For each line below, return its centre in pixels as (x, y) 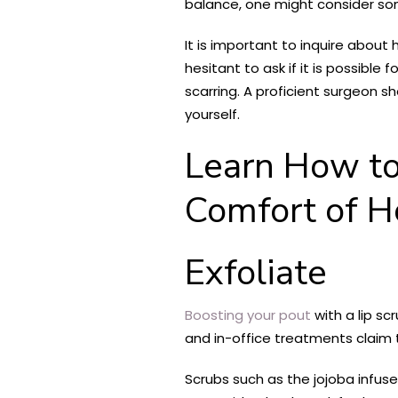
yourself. (212, 114)
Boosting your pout (250, 314)
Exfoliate (256, 272)
